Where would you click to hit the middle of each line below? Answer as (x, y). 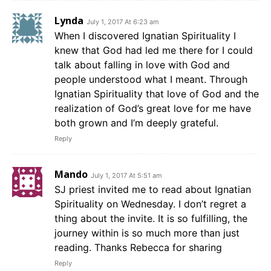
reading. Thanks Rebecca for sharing (138, 247)
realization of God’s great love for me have (153, 108)
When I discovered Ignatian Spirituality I (145, 35)
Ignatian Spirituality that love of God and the (157, 93)
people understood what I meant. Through (151, 79)
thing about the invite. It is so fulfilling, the (151, 218)
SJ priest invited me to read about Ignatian (153, 189)
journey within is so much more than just (147, 233)
